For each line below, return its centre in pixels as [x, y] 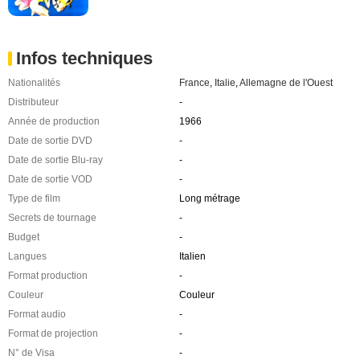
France [194, 82]
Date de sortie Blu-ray [55, 160]
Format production [48, 275]
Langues [27, 256]
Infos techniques [84, 58]
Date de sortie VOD [50, 179]
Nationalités [34, 82]
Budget [24, 237]
